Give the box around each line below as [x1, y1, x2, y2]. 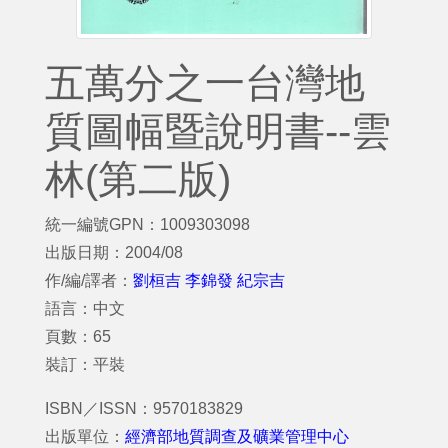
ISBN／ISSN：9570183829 [45, 400, 243, 417]
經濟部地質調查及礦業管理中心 [125, 428, 349, 445]
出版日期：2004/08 [45, 244, 183, 261]
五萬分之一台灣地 [45, 61, 365, 105]
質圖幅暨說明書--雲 [45, 109, 391, 153]
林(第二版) [45, 157, 231, 201]
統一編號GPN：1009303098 [45, 216, 250, 233]
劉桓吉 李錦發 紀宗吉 [133, 272, 285, 289]
